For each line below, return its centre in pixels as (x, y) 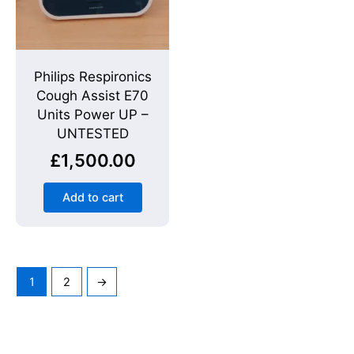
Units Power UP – (92, 114)
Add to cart (92, 198)
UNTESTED (92, 133)
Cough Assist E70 (92, 95)
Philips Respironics (92, 76)
